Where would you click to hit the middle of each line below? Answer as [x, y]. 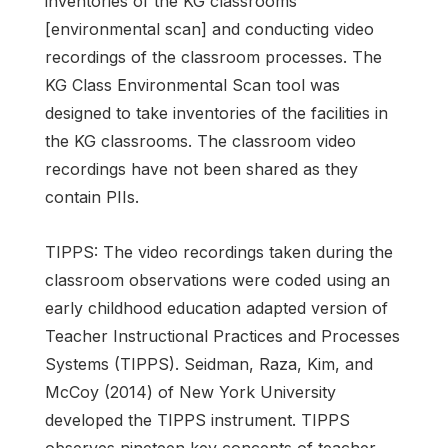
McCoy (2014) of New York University [190, 392]
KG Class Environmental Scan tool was [192, 84]
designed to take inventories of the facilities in [216, 112]
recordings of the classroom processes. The [213, 56]
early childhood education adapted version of [216, 308]
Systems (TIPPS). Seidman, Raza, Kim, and [209, 364]
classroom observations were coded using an [217, 280]
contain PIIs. [92, 196]
